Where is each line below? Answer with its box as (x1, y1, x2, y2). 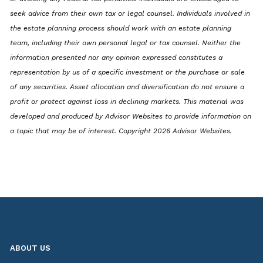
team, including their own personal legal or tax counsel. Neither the (10, 39, 241, 48)
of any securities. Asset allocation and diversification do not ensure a (10, 83, 245, 92)
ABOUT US (10, 244, 51, 253)
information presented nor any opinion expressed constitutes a (10, 53, 223, 62)
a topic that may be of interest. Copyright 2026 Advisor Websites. (10, 127, 232, 136)
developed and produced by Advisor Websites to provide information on (10, 112, 252, 121)
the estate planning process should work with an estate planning (10, 24, 232, 33)
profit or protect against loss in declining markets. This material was (10, 97, 244, 106)
